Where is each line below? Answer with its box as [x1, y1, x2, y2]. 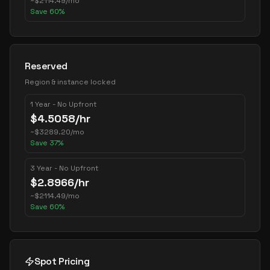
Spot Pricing [34, 255, 90, 268]
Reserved [25, 60, 67, 72]
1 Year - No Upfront [30, 99, 96, 109]
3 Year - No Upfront [30, 163, 98, 173]
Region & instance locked [25, 77, 116, 87]
